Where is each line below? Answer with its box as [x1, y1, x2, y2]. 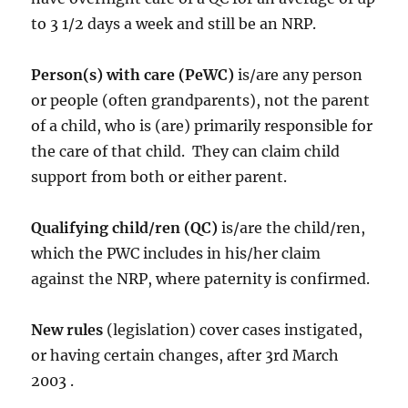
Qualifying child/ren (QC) [31, 219, 219, 238]
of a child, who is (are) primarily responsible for [31, 117, 373, 136]
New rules [31, 321, 104, 340]
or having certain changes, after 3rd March [31, 346, 340, 365]
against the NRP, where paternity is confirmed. [31, 270, 371, 289]
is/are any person [234, 66, 363, 85]
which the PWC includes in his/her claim [31, 244, 321, 263]
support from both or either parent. [31, 168, 288, 187]
